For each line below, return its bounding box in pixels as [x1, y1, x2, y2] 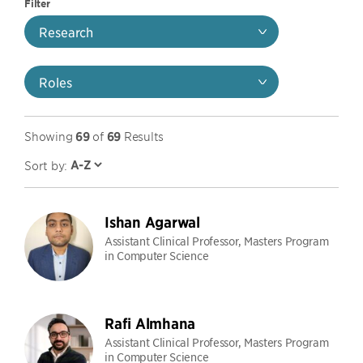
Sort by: [24, 156, 67, 173]
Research [39, 23, 94, 40]
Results [121, 128, 164, 143]
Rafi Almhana [105, 314, 195, 333]
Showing [24, 128, 75, 143]
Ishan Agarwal [105, 213, 200, 232]
